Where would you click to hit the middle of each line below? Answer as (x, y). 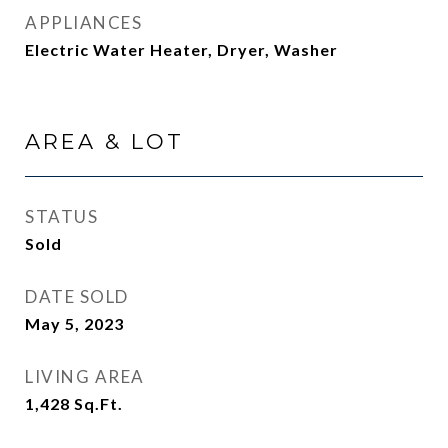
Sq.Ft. (98, 403)
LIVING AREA (85, 376)
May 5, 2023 (74, 323)
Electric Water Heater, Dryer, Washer (181, 49)
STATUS (61, 216)
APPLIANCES (83, 22)
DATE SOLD (77, 296)
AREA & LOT (104, 141)
